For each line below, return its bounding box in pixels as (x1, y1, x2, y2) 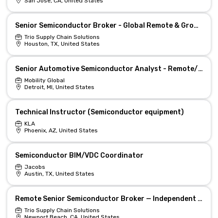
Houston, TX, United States (24, 40, 100, 47)
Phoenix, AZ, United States (24, 127, 98, 134)
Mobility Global (24, 77, 65, 84)
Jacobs (24, 163, 45, 170)
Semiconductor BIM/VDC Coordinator (15, 151, 144, 160)
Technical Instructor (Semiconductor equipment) (15, 108, 184, 116)
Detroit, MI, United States (24, 84, 94, 91)
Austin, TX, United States (24, 170, 94, 177)
